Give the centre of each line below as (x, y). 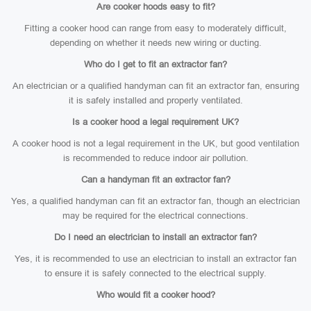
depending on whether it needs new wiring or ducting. (155, 43)
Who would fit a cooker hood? (155, 295)
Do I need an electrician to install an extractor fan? (155, 237)
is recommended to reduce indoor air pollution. (155, 158)
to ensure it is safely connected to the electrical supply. (155, 273)
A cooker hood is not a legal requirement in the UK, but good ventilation (155, 143)
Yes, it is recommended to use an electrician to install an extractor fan (155, 259)
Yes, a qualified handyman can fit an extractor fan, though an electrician (155, 201)
